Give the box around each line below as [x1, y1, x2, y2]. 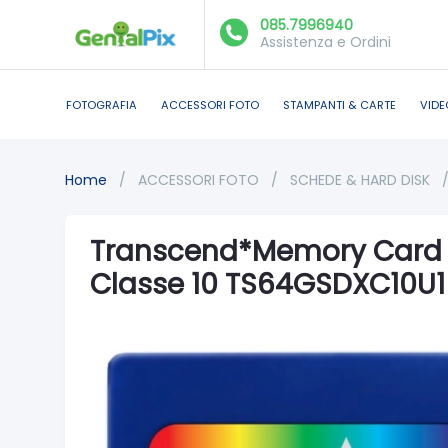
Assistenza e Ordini [260, 31, 391, 52]
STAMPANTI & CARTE [283, 96, 396, 113]
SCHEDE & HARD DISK [290, 170, 434, 190]
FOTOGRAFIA [66, 96, 137, 113]
